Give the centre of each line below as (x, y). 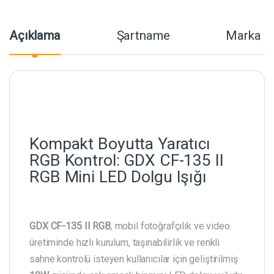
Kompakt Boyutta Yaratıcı (120, 144)
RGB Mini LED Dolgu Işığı (118, 177)
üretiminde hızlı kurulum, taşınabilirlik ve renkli (125, 242)
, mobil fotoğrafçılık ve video (170, 226)
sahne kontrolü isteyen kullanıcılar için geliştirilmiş (134, 259)
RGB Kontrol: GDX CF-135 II (127, 160)
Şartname (143, 36)
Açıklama (35, 36)
